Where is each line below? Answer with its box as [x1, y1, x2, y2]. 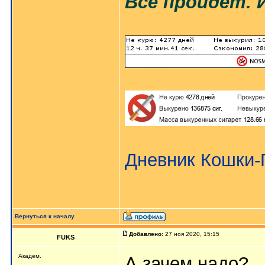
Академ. [18, 253, 41, 259]
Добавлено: [129, 231, 163, 237]
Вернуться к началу [15, 213, 75, 219]
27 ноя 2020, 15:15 [163, 231, 221, 237]
